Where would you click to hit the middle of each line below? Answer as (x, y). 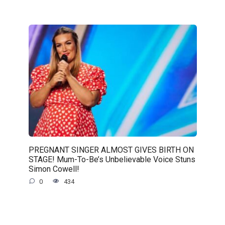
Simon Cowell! (54, 169)
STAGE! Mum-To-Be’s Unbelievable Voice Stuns (112, 159)
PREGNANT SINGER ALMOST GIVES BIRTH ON (111, 150)
